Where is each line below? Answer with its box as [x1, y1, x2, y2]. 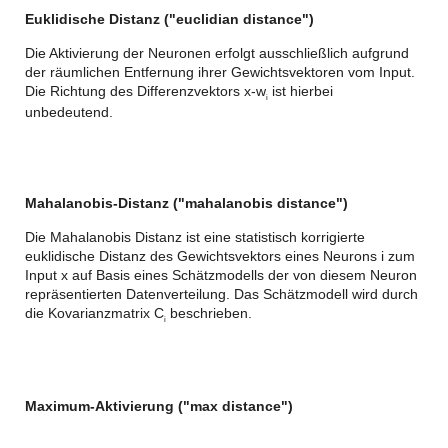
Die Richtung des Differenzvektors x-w [25, 83, 266, 100]
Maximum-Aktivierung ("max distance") [25, 397, 293, 414]
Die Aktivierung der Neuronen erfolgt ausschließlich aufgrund [25, 45, 409, 62]
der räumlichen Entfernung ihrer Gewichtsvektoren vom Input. [25, 64, 415, 81]
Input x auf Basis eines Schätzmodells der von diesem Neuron [25, 266, 417, 283]
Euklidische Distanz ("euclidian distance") [25, 11, 314, 28]
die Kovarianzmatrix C [25, 304, 164, 321]
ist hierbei [268, 83, 333, 100]
